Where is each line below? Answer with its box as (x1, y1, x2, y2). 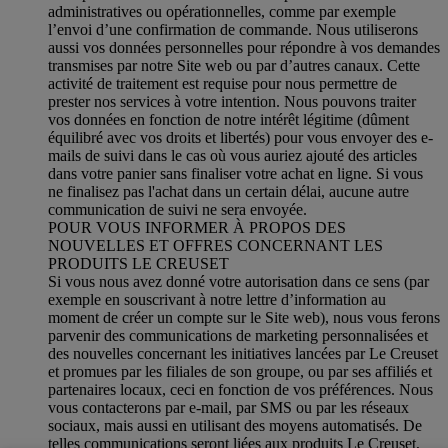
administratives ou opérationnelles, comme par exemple (48, 3, 396, 21)
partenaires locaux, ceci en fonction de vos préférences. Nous (48, 381, 433, 399)
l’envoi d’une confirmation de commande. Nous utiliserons (48, 21, 418, 39)
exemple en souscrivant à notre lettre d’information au (48, 291, 386, 309)
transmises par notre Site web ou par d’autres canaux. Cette (48, 57, 420, 75)
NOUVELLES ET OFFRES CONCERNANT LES (48, 237, 383, 255)
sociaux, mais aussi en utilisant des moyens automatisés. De (48, 417, 422, 435)
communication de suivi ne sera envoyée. (48, 201, 307, 219)
